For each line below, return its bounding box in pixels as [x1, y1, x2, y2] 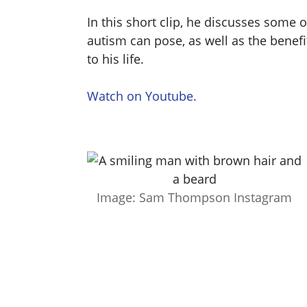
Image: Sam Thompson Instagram [97, 188, 292, 206]
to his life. [87, 50, 144, 67]
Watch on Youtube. [87, 87, 197, 104]
